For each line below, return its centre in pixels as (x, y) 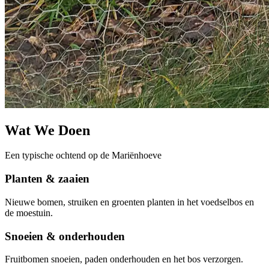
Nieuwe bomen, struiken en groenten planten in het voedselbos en (129, 202)
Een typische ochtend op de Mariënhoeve (83, 156)
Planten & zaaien (47, 179)
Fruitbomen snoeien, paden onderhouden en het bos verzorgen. (124, 259)
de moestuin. (29, 213)
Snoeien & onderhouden (65, 236)
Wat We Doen (47, 130)
